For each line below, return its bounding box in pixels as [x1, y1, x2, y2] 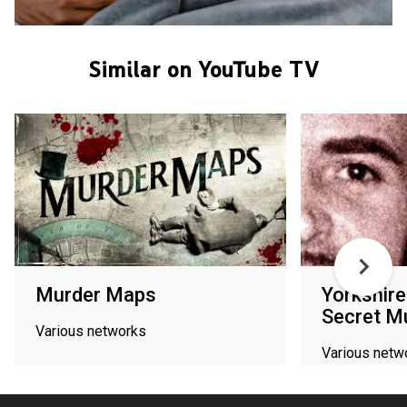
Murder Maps [35, 283, 156, 306]
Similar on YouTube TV [88, 54, 319, 84]
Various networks [35, 322, 146, 340]
